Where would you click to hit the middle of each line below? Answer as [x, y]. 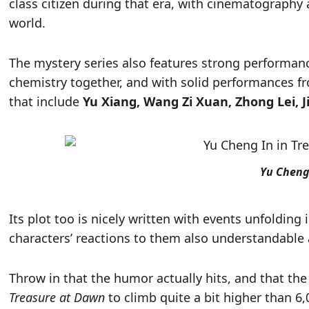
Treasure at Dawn [57, 297]
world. [28, 23]
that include [46, 102]
